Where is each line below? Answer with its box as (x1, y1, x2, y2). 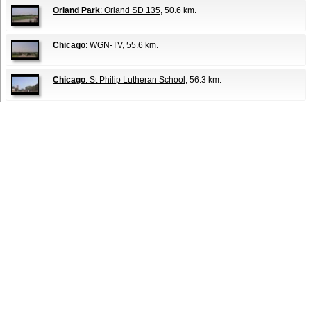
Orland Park (53, 6, 100, 16)
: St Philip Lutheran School (85, 75, 185, 85)
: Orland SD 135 (100, 6, 160, 16)
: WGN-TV (85, 40, 122, 51)
